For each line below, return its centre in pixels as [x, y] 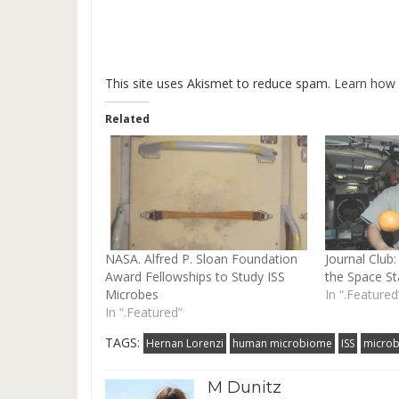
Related [127, 118]
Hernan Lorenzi [185, 344]
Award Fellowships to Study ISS [195, 277]
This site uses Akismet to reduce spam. [220, 83]
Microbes [134, 295]
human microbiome [282, 344]
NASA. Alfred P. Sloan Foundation [201, 259]
